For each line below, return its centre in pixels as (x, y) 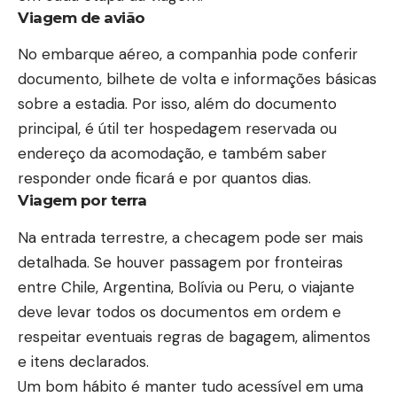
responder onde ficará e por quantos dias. (164, 179)
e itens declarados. (83, 361)
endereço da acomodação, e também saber (172, 154)
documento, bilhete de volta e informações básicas (197, 79)
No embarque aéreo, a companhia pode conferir (188, 54)
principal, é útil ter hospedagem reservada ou (177, 129)
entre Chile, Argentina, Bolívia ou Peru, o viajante (186, 287)
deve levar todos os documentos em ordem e (179, 311)
